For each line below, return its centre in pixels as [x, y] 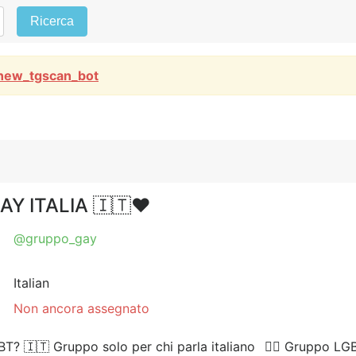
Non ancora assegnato [82, 308]
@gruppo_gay [56, 238]
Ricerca [52, 21]
